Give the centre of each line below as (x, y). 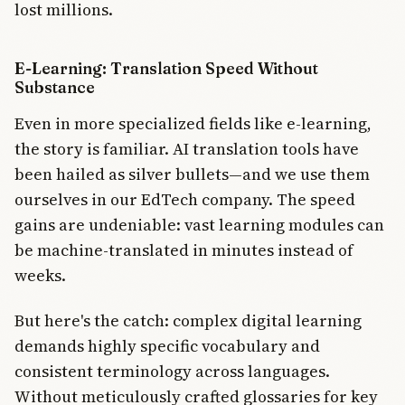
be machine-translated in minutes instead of (184, 250)
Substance (55, 88)
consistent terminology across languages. (172, 372)
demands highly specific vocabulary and (167, 346)
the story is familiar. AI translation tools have (187, 149)
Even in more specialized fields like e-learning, (193, 124)
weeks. (40, 276)
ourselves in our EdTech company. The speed (185, 200)
